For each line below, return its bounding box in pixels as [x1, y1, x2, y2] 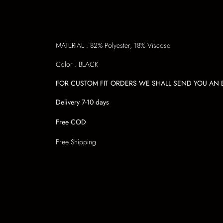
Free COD [56, 116, 86, 127]
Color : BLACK [56, 59, 98, 69]
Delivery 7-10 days [56, 97, 109, 107]
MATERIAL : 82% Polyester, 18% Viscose [56, 40, 170, 50]
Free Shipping [56, 136, 96, 147]
